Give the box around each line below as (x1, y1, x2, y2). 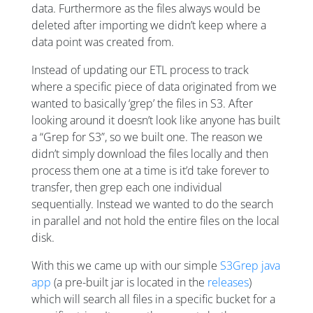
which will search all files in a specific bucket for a (31, 291, 275, 307)
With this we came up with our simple (31, 257, 220, 273)
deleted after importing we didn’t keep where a (31, 17, 266, 33)
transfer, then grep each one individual (31, 179, 222, 195)
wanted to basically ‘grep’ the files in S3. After (31, 95, 253, 111)
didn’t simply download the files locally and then (31, 145, 268, 161)
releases (208, 274, 249, 290)
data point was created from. (31, 34, 174, 50)
